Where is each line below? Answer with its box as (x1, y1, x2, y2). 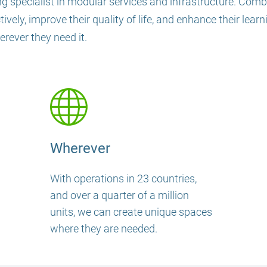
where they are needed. (50, 222, 157, 235)
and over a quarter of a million (50, 188, 189, 201)
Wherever (50, 139, 110, 157)
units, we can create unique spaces (50, 205, 212, 218)
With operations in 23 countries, (50, 172, 197, 185)
